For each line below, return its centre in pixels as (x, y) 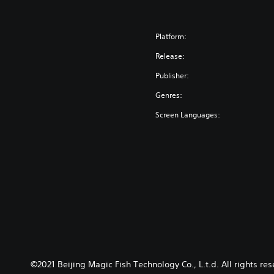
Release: (170, 56)
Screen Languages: (188, 115)
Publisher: (172, 76)
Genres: (169, 95)
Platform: (171, 37)
